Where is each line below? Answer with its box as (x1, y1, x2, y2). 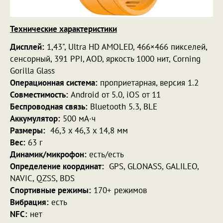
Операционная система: (10, 77, 98, 88)
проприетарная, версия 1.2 (98, 77, 199, 88)
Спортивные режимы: (10, 184, 91, 196)
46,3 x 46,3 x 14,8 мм (45, 124, 128, 136)
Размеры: (10, 124, 45, 136)
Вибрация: (10, 196, 49, 208)
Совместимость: (10, 89, 68, 100)
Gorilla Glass (10, 65, 55, 76)
